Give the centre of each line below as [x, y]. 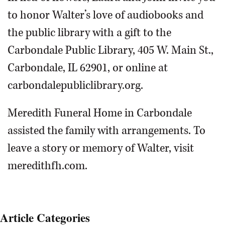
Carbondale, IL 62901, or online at [88, 68]
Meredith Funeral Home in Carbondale [100, 113]
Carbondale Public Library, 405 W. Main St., [110, 50]
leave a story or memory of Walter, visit [101, 148]
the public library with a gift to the [89, 33]
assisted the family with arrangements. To [106, 131]
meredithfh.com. [47, 166]
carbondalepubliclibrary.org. [75, 85]
